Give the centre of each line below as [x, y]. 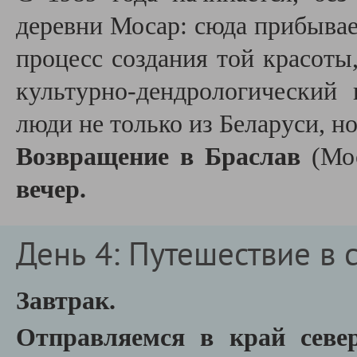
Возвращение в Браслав [164, 157]
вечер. [51, 189]
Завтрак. [66, 301]
